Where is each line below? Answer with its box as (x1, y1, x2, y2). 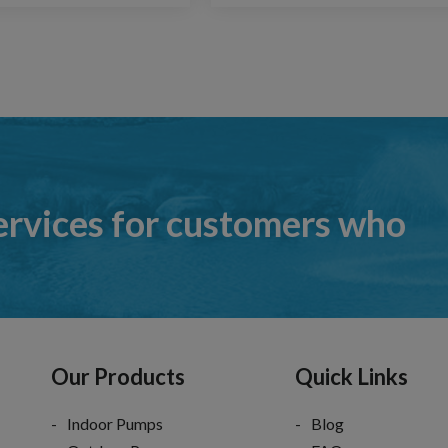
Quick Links (295, 362, 408, 390)
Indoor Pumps (67, 413, 163, 433)
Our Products (51, 362, 185, 390)
